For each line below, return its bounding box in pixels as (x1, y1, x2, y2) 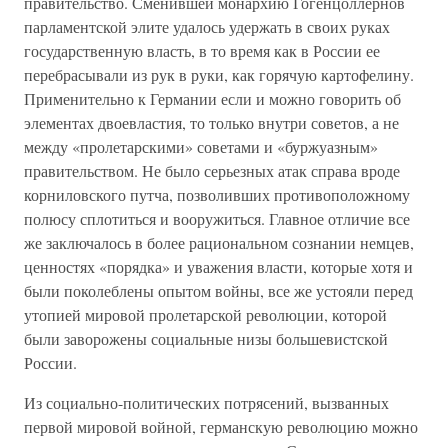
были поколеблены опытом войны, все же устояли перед (24, 280, 413, 301)
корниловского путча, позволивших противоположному (24, 184, 410, 205)
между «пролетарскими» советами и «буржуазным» (24, 136, 378, 157)
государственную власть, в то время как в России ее (24, 40, 380, 61)
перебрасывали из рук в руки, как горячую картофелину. (24, 64, 414, 85)
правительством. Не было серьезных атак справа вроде (24, 160, 400, 181)
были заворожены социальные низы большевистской (24, 328, 388, 349)
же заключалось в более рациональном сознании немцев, (24, 232, 414, 253)
